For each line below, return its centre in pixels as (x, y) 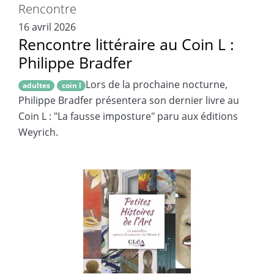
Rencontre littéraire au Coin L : (126, 44)
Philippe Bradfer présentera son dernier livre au (129, 101)
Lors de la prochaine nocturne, (156, 85)
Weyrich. (38, 132)
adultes (37, 86)
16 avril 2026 (47, 27)
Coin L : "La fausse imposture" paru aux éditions (128, 117)
